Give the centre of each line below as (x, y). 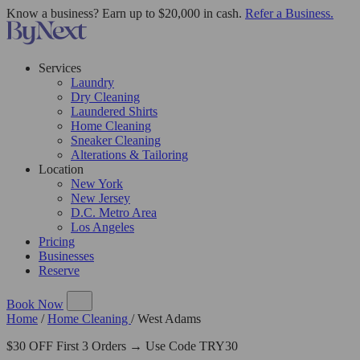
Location (61, 169)
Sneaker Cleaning (116, 140)
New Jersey (100, 198)
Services (60, 68)
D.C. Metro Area (114, 213)
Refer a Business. (289, 13)
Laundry (92, 82)
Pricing (57, 241)
